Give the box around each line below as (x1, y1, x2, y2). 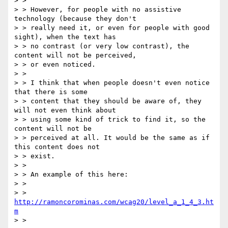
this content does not (14, 143, 100, 151)
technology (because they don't (14, 15, 136, 23)
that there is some (14, 88, 88, 96)
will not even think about (14, 106, 116, 115)
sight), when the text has (14, 33, 116, 41)
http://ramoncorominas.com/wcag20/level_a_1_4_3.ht (14, 198, 214, 206)
